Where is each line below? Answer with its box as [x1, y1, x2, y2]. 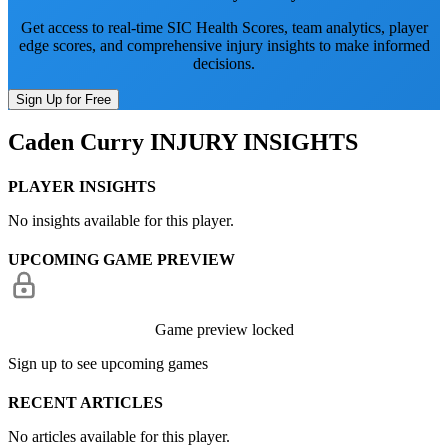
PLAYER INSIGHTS [8, 177, 156, 195]
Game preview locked [154, 321, 294, 338]
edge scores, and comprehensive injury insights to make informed [18, 36, 430, 54]
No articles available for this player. [8, 428, 230, 446]
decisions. [193, 54, 255, 72]
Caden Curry [8, 129, 144, 156]
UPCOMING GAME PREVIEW [8, 251, 235, 268]
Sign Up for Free [16, 91, 111, 107]
